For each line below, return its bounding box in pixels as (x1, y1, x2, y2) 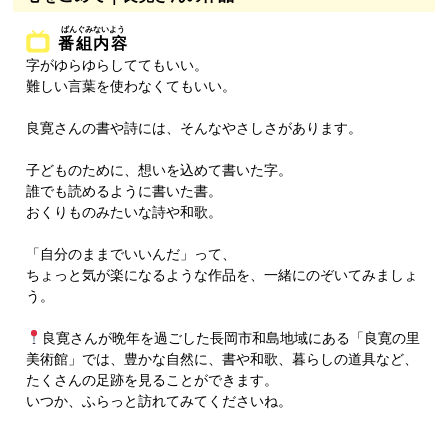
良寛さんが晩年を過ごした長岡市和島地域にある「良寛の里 (42, 329, 420, 346)
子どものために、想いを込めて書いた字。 (26, 161, 293, 178)
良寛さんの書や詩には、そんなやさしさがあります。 (26, 119, 363, 136)
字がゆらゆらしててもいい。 (26, 56, 209, 73)
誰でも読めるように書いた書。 (26, 182, 223, 199)
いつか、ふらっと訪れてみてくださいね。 (26, 392, 293, 409)
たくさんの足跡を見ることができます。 (26, 371, 279, 388)
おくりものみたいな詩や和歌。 (26, 203, 223, 220)
